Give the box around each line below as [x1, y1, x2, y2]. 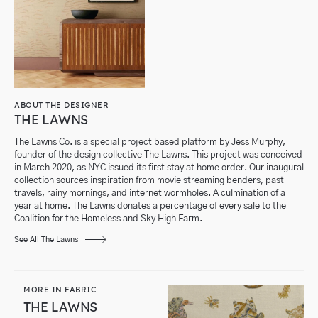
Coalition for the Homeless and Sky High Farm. [14, 214, 202, 224]
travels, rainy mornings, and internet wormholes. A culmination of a [14, 189, 285, 199]
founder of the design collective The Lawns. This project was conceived [14, 150, 302, 160]
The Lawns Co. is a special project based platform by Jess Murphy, [14, 138, 285, 148]
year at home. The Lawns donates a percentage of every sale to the [14, 202, 286, 212]
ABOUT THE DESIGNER [14, 100, 109, 111]
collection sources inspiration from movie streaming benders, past [14, 176, 284, 186]
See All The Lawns [14, 236, 79, 244]
